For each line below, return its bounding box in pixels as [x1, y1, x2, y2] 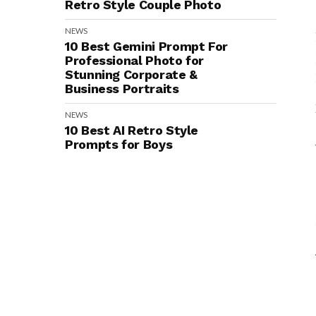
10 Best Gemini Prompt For [65, 39, 228, 54]
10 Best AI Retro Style [65, 123, 199, 138]
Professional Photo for [65, 53, 205, 68]
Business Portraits [65, 81, 179, 96]
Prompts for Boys [65, 137, 173, 152]
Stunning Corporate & [65, 67, 197, 82]
